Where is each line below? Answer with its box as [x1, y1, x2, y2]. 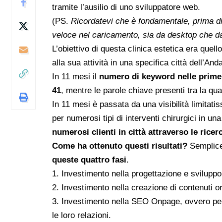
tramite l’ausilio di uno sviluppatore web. [52, 2, 201, 12]
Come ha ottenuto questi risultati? [52, 141, 188, 151]
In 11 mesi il [52, 71, 100, 81]
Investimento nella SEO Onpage [61, 196, 180, 206]
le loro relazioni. [52, 210, 111, 220]
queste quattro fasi [52, 155, 127, 165]
